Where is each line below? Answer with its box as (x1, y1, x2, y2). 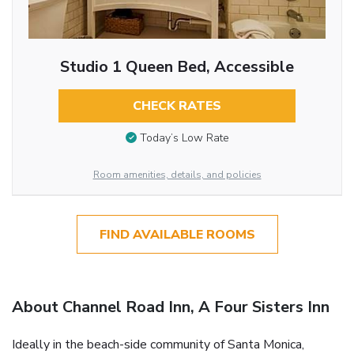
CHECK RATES (132, 96, 221, 115)
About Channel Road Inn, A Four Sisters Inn (12, 296, 330, 318)
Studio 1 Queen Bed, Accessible (59, 55, 294, 77)
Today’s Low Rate (139, 130, 229, 146)
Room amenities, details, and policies (92, 168, 262, 182)
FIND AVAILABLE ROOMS (99, 225, 255, 243)
